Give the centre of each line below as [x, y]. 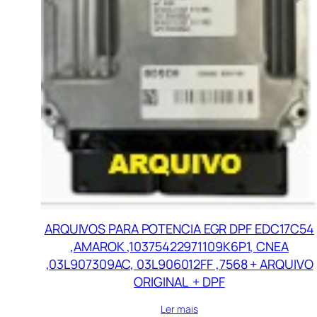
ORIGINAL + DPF [179, 282]
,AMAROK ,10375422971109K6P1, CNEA [179, 247]
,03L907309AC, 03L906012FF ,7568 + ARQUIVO [179, 264]
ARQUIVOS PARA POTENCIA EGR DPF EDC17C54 [179, 229]
